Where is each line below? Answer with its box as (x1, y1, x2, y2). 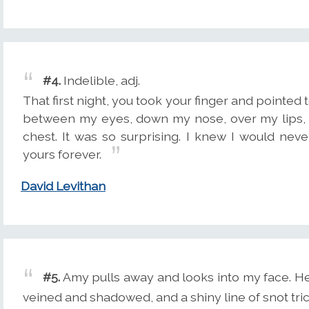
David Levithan (21, 179, 106, 194)
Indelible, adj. (61, 72, 141, 88)
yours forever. (23, 146, 101, 161)
